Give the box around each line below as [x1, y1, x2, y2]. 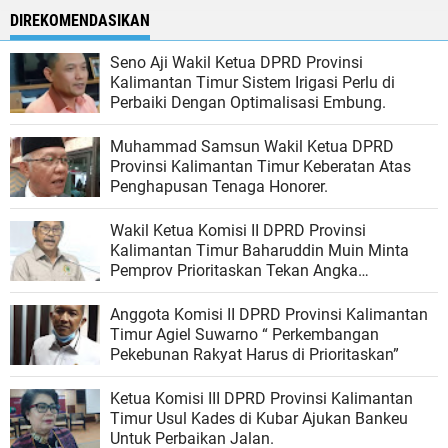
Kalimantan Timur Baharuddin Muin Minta [110, 241, 409, 261]
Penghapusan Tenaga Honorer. [110, 177, 328, 197]
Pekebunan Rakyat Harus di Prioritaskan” [110, 345, 399, 365]
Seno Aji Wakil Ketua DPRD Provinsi [110, 53, 363, 73]
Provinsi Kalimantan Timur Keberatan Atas [110, 157, 411, 177]
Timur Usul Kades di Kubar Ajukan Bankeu [110, 409, 408, 429]
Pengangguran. [110, 281, 218, 301]
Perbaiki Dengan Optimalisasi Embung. [110, 93, 386, 113]
